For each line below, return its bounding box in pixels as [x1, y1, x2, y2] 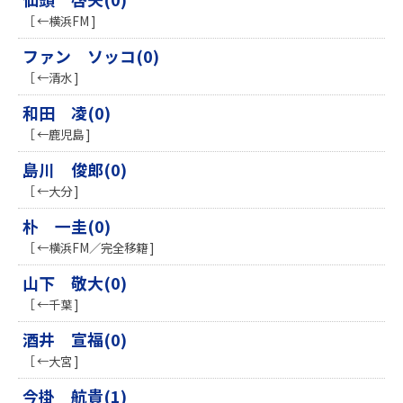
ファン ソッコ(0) [22, 44, 159, 68]
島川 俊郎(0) [22, 157, 127, 182]
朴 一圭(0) [22, 214, 111, 238]
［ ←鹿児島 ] [22, 125, 90, 144]
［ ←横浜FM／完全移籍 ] [22, 238, 154, 257]
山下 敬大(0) [22, 271, 127, 295]
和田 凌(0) [22, 101, 111, 125]
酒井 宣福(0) [22, 327, 127, 352]
